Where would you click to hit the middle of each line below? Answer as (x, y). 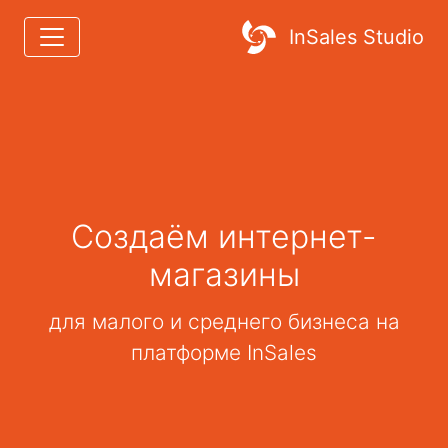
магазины (224, 274)
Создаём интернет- (224, 236)
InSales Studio (356, 37)
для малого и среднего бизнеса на (224, 321)
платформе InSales (224, 352)
